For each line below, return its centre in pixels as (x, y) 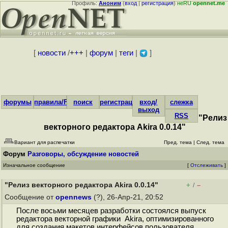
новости (51, 53)
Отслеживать (207, 165)
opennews (74, 197)
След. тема (210, 142)
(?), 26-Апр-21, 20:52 (129, 197)
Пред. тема (178, 142)
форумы (17, 102)
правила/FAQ (56, 102)
